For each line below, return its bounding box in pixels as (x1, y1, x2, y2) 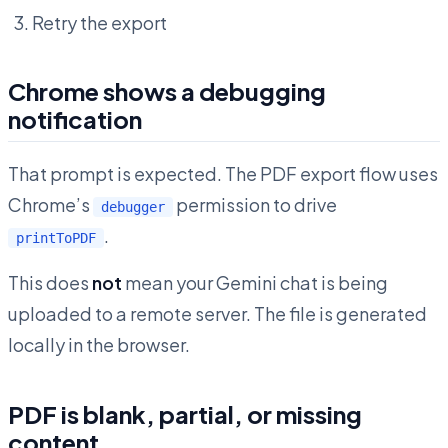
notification (8, 104, 142, 135)
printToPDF (16, 230, 96, 247)
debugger (101, 199, 165, 216)
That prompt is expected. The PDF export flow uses (8, 162, 438, 186)
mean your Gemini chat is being (122, 271, 388, 295)
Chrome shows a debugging (8, 76, 326, 107)
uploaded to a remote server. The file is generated (8, 302, 427, 326)
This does (8, 271, 92, 295)
